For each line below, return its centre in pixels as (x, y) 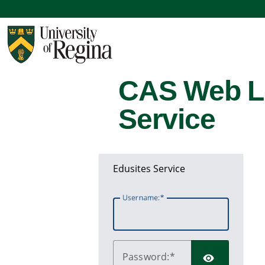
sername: (144, 198)
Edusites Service (149, 169)
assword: (149, 257)
